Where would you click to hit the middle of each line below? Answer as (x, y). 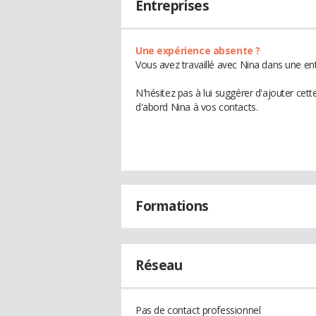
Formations (172, 206)
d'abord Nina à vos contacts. (197, 107)
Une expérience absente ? (198, 50)
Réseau (159, 265)
